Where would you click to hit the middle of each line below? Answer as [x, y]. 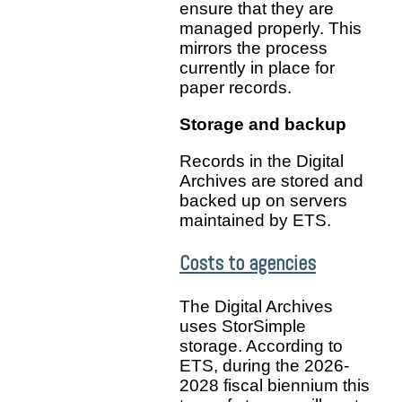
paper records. [236, 87]
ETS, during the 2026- [264, 365]
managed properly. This [271, 28]
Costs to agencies [248, 264]
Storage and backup [263, 124]
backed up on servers [263, 200]
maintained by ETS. [255, 220]
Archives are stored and [271, 180]
